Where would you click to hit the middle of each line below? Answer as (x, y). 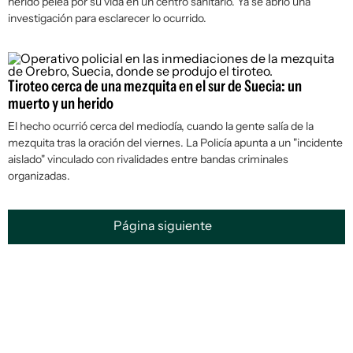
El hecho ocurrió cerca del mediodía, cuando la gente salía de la (161, 126)
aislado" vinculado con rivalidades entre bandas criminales (148, 160)
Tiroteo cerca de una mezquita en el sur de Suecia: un (155, 86)
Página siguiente (164, 226)
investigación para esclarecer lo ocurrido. (107, 19)
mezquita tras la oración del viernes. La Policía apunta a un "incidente (175, 143)
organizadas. (39, 176)
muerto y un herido (61, 104)
